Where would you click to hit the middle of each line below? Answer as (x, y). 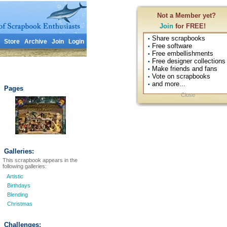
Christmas (20, 204)
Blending (17, 195)
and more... (168, 84)
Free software (171, 46)
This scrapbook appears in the (40, 160)
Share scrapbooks (178, 38)
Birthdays (19, 185)
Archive (35, 42)
